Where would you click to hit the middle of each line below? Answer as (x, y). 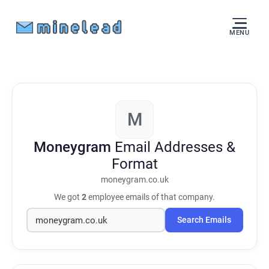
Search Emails (204, 220)
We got (68, 197)
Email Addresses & (175, 147)
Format (134, 164)
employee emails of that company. (151, 197)
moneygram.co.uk (134, 180)
